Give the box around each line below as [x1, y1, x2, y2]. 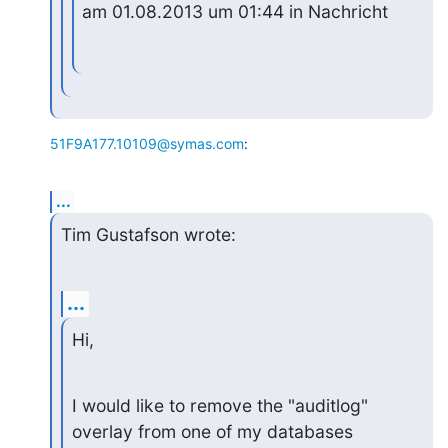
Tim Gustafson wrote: [60, 224, 236, 245]
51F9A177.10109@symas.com [50, 135, 244, 153]
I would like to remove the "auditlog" [71, 394, 368, 416]
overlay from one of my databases [71, 420, 353, 442]
